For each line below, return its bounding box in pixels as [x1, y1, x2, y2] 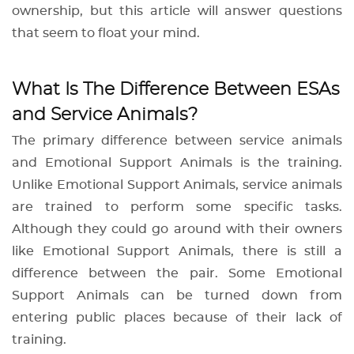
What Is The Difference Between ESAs [12, 81, 340, 99]
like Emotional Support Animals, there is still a [12, 245, 342, 258]
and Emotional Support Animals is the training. [12, 156, 342, 170]
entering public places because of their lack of [12, 311, 342, 325]
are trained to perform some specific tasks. [12, 201, 342, 214]
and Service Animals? [12, 106, 198, 124]
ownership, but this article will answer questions [12, 5, 342, 18]
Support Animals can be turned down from [12, 289, 342, 303]
